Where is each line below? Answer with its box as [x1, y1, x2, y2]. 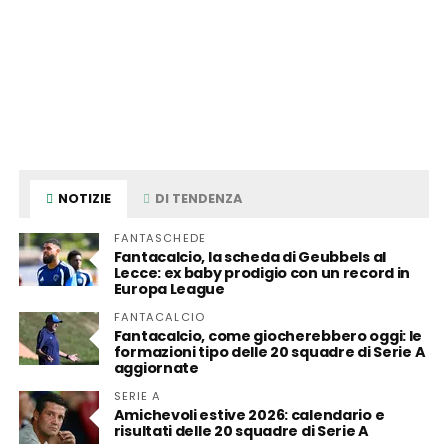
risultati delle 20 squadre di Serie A [113, 421, 370, 441]
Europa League [113, 279, 225, 299]
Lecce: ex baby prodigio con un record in [113, 263, 411, 283]
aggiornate [113, 358, 199, 378]
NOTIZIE [55, 190, 112, 207]
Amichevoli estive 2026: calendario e [113, 405, 385, 425]
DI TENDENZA [152, 190, 243, 207]
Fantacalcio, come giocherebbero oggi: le [113, 326, 423, 346]
